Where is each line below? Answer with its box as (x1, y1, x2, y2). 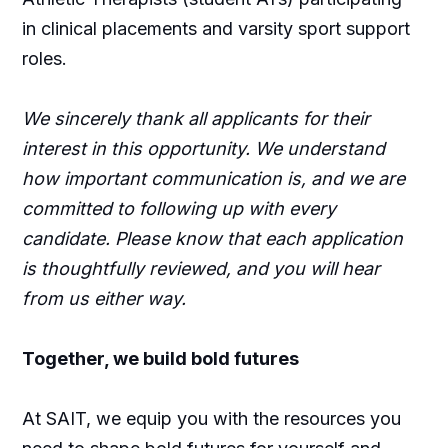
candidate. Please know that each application (21, 228, 403, 249)
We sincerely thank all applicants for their (21, 108, 370, 129)
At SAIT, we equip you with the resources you (21, 408, 401, 429)
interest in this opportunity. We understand (21, 138, 385, 159)
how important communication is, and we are (21, 168, 405, 189)
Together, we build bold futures (21, 348, 299, 369)
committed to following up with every (21, 198, 336, 219)
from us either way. (21, 288, 186, 309)
